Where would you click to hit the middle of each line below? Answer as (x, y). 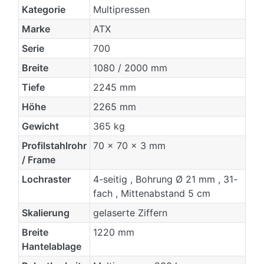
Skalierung (45, 213)
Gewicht (40, 126)
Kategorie (43, 10)
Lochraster (46, 179)
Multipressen (121, 10)
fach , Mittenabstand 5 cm (151, 194)
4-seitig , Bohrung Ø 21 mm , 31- (165, 179)
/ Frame (38, 160)
